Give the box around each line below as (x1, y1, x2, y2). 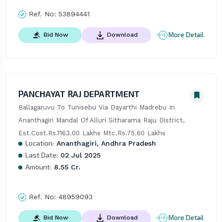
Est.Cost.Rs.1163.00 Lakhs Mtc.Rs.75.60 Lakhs (18, 129, 166, 137)
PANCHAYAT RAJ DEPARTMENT (18, 88, 140, 99)
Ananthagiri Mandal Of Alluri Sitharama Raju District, (18, 116, 185, 124)
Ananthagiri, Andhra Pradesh (54, 139, 156, 147)
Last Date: (25, 150, 58, 159)
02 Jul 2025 (57, 151, 101, 159)
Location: (25, 138, 54, 147)
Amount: (25, 162, 52, 171)
